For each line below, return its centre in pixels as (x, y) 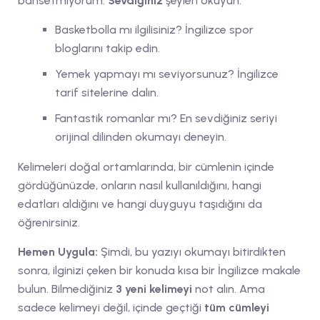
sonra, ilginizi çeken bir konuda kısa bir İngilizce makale (159, 270)
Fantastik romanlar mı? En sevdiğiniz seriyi (166, 118)
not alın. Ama (229, 289)
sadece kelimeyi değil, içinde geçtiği (111, 307)
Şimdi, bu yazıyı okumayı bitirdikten (192, 251)
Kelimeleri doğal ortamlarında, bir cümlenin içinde (146, 166)
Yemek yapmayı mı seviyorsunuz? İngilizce (167, 74)
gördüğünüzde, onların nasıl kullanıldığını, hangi (140, 185)
